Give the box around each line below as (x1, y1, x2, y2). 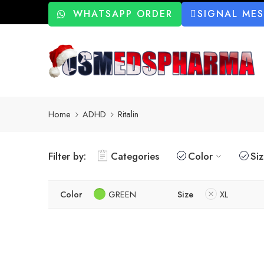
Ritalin (118, 108, 138, 121)
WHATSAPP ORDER (73, 7, 173, 21)
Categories (111, 148, 159, 163)
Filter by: (48, 148, 86, 163)
